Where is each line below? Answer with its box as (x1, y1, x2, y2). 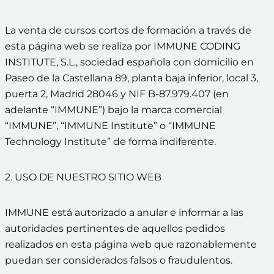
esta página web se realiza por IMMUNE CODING (5, 40, 240, 53)
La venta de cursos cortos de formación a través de (5, 24, 251, 37)
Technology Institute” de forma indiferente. (5, 136, 216, 148)
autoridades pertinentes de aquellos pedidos (5, 223, 225, 235)
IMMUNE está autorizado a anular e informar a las (5, 207, 243, 219)
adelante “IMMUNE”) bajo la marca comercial (5, 104, 222, 116)
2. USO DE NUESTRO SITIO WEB (5, 171, 161, 183)
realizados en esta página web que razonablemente (5, 239, 257, 251)
